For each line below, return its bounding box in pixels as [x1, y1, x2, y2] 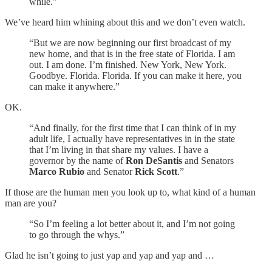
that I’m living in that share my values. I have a [29, 144, 208, 155]
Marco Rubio [29, 166, 84, 177]
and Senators [182, 155, 234, 166]
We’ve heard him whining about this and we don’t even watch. [5, 16, 245, 27]
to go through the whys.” [29, 229, 124, 240]
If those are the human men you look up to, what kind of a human [5, 186, 256, 197]
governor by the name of [29, 155, 126, 166]
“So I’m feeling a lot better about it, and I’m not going [29, 218, 235, 229]
